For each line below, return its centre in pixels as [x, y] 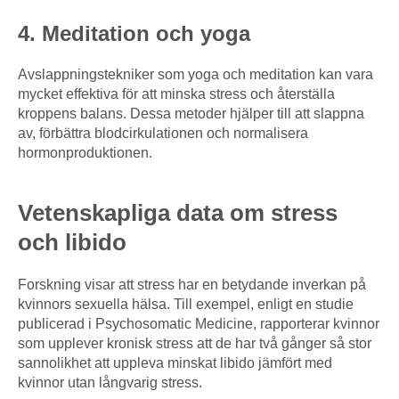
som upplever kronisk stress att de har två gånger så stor [195, 344]
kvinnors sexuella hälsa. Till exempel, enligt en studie [186, 305]
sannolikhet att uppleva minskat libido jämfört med [175, 363]
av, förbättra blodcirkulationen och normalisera [163, 134]
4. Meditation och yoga [134, 34]
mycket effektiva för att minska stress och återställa [176, 94]
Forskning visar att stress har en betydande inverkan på [192, 285]
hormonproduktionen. [85, 153]
